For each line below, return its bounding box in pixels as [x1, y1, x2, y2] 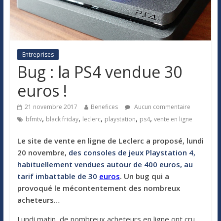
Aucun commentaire [132, 102, 190, 111]
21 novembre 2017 [24, 102, 77, 111]
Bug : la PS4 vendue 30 [17, 61, 182, 82]
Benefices [90, 102, 118, 111]
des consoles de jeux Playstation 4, [68, 147, 195, 157]
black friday [45, 114, 78, 123]
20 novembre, [17, 147, 69, 157]
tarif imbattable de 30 [17, 171, 99, 181]
